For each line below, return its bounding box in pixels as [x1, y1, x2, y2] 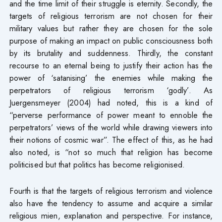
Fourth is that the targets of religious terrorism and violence [9, 184, 213, 197]
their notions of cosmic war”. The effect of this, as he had [9, 133, 213, 146]
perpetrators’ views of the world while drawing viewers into [9, 121, 213, 133]
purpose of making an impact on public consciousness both [9, 34, 213, 47]
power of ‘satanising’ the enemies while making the [9, 71, 213, 84]
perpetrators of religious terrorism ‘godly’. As [9, 84, 213, 96]
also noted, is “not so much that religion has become [9, 146, 213, 158]
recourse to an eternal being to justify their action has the [9, 59, 213, 71]
